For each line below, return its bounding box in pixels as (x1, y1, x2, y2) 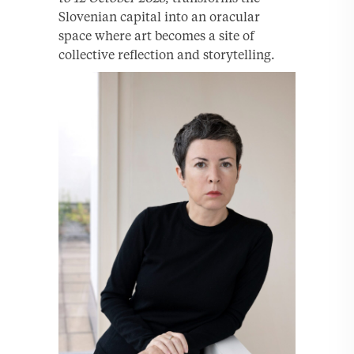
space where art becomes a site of (58, 27, 254, 43)
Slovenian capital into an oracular (58, 8, 260, 24)
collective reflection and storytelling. (58, 46, 275, 62)
